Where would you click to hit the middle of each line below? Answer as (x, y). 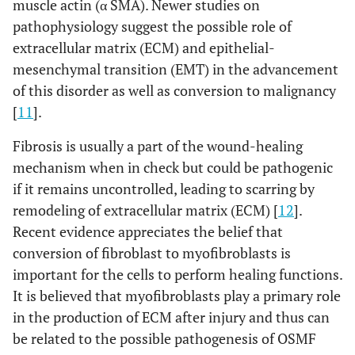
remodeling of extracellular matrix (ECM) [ (145, 210)
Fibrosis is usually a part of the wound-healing (158, 145)
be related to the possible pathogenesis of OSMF (164, 338)
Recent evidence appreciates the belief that (148, 231)
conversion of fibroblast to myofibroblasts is (152, 252)
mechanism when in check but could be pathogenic (173, 167)
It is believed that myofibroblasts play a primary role (177, 295)
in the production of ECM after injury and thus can (171, 317)
